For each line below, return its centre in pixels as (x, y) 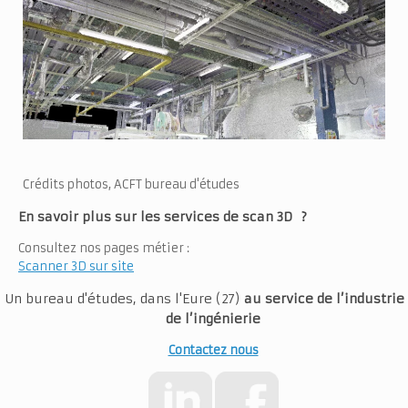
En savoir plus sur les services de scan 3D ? (163, 216)
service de (301, 298)
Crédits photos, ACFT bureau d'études (131, 184)
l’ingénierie (223, 318)
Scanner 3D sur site (76, 266)
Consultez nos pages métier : (104, 248)
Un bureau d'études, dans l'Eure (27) (124, 298)
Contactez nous (213, 350)
